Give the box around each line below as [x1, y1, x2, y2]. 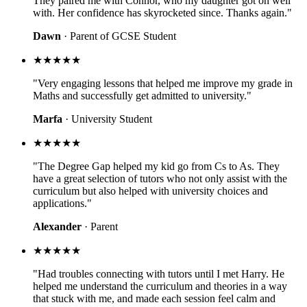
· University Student [62, 112, 152, 125]
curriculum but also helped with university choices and [33, 184, 268, 197]
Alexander [33, 220, 82, 232]
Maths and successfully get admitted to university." [33, 89, 251, 101]
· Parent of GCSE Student [61, 29, 176, 42]
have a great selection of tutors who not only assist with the [33, 172, 287, 184]
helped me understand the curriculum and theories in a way [33, 280, 287, 292]
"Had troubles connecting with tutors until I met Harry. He [33, 267, 284, 280]
